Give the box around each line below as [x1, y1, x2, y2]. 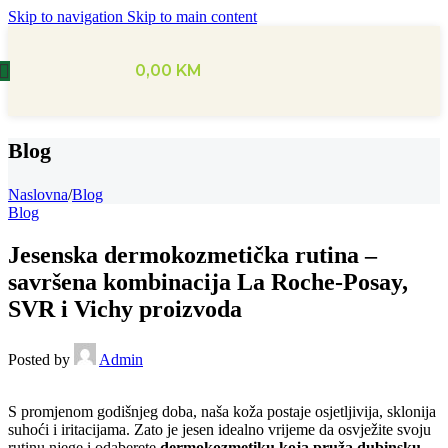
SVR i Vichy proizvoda [8, 295, 242, 322]
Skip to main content [127, 8, 257, 25]
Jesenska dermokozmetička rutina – [8, 241, 377, 268]
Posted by [8, 350, 70, 368]
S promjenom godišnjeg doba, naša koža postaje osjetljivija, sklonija [8, 402, 436, 420]
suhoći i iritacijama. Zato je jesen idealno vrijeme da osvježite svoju [8, 420, 431, 438]
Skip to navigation [8, 8, 127, 25]
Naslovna [8, 186, 68, 203]
